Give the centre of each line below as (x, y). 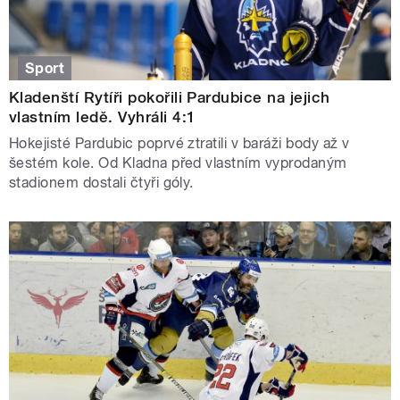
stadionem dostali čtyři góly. (101, 183)
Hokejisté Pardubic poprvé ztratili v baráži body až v (179, 144)
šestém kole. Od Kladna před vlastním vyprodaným (178, 163)
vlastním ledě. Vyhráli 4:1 (103, 117)
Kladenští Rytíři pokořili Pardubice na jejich (170, 98)
